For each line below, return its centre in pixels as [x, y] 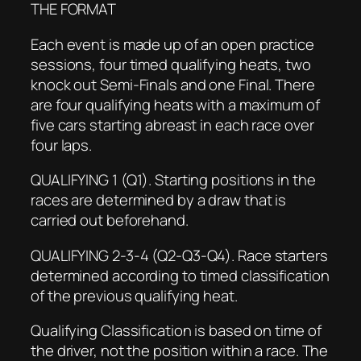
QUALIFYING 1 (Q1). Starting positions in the [173, 180]
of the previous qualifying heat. [134, 295]
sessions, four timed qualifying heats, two [171, 64]
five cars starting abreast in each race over [172, 124]
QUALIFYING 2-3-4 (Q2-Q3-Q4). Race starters [179, 255]
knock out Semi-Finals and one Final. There [173, 84]
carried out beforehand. [110, 220]
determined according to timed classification [180, 275]
